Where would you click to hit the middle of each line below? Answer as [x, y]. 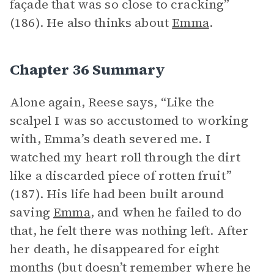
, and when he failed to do [166, 212]
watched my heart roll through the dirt [125, 157]
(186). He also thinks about [91, 23]
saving [32, 212]
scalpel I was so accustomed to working [129, 120]
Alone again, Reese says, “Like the [112, 102]
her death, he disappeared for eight [115, 249]
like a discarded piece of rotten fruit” [121, 176]
